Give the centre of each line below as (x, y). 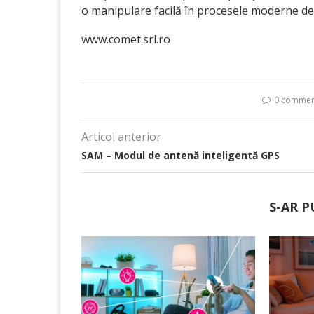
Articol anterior (121, 137)
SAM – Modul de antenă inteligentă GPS (180, 156)
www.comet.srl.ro (126, 40)
